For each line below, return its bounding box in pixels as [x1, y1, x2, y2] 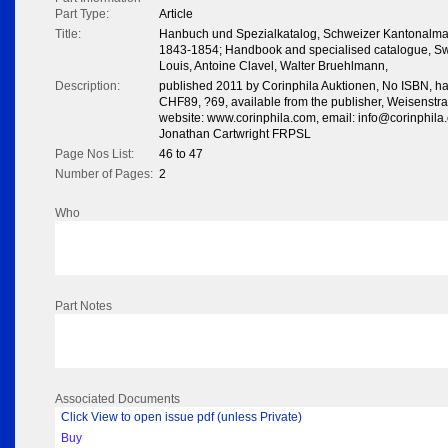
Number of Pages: [55, 167, 153, 182]
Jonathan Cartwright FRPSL [159, 127, 311, 142]
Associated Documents [55, 392, 180, 407]
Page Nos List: [55, 147, 134, 162]
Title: [55, 27, 81, 42]
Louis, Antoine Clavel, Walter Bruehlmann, [159, 59, 388, 74]
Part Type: [55, 7, 109, 22]
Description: [55, 79, 120, 94]
